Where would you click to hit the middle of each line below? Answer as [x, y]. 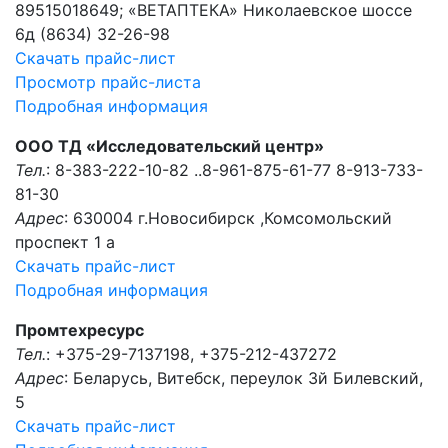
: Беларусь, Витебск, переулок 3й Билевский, [243, 378]
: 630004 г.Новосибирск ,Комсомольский [228, 218]
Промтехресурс [79, 330]
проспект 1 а [65, 242]
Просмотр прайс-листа [108, 82]
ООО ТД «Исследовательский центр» [169, 146]
